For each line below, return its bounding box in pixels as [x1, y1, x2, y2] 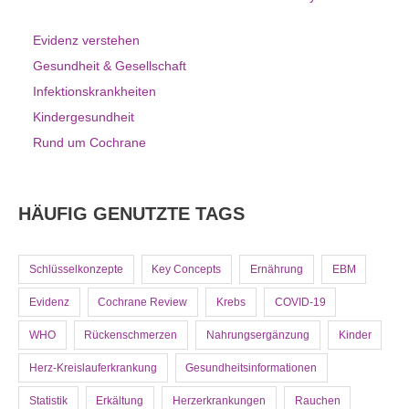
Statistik [28, 393, 68, 407]
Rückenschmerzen [84, 328, 178, 341]
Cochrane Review [98, 295, 188, 309]
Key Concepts [152, 262, 222, 276]
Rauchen [294, 393, 341, 407]
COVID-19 [274, 295, 326, 309]
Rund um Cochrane [33, 134, 146, 150]
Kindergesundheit [33, 109, 134, 124]
